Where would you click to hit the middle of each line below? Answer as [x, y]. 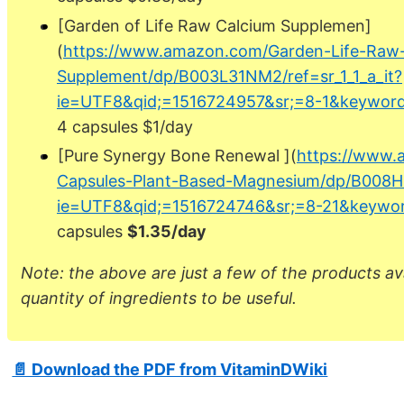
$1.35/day [167, 232]
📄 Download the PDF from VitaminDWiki [170, 370]
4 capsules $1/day [125, 126]
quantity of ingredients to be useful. [159, 298]
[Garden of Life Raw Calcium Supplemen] [215, 25]
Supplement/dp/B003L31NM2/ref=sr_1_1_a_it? [230, 76]
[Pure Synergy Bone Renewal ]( [177, 156]
